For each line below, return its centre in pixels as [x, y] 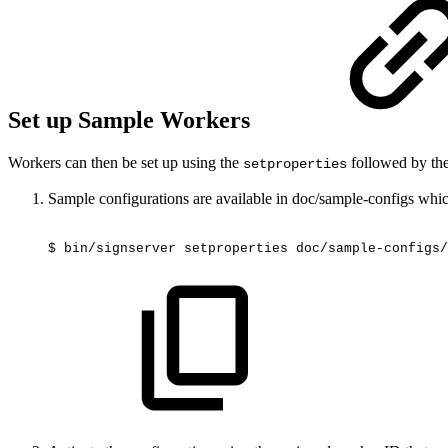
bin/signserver [120, 249]
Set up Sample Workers [132, 119]
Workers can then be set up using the [125, 162]
